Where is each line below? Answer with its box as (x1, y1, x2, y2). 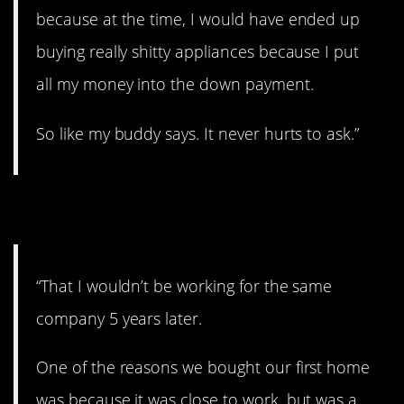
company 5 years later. (36, 308, 203, 330)
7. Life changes (14, 186, 248, 234)
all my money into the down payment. (36, 73, 314, 96)
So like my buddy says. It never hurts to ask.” (36, 122, 360, 144)
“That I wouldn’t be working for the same (36, 275, 333, 298)
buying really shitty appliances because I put (36, 41, 360, 63)
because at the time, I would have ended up (36, 8, 361, 31)
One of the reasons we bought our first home (36, 356, 371, 379)
